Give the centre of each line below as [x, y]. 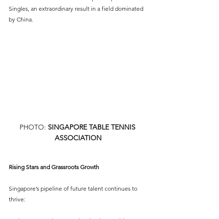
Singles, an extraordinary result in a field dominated [77, 9]
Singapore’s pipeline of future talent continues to [74, 188]
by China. [21, 20]
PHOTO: [33, 127]
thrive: [17, 199]
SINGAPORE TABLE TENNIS [92, 127]
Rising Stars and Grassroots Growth [54, 167]
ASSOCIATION [78, 138]
